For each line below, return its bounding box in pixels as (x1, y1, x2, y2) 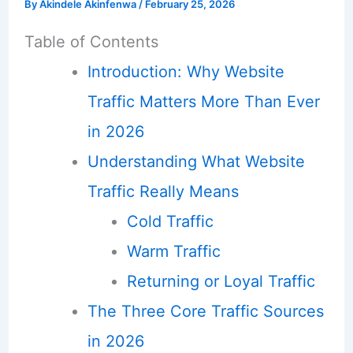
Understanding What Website (87, 151, 305, 171)
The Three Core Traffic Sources (87, 301, 324, 321)
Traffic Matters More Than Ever (87, 91, 320, 111)
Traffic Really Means (87, 181, 239, 201)
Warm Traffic (126, 241, 221, 261)
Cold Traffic (126, 211, 214, 231)
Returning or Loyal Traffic (126, 271, 315, 291)
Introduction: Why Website (87, 61, 284, 81)
